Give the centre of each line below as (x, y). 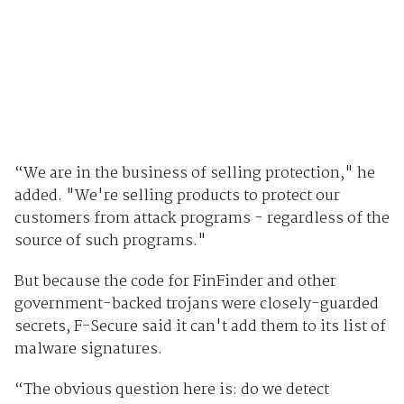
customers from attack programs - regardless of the (202, 218)
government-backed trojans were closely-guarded (196, 304)
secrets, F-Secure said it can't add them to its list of (200, 326)
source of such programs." (110, 241)
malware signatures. (88, 349)
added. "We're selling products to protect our (177, 196)
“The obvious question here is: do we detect (171, 390)
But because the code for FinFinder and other (175, 281)
